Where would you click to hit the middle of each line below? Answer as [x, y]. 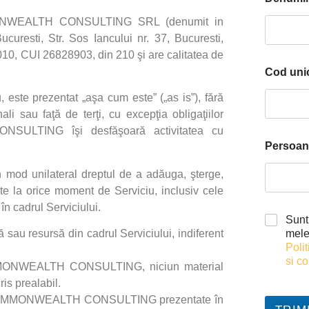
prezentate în [192, 299]
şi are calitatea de [179, 54]
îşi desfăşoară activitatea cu [148, 131]
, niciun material [183, 266]
